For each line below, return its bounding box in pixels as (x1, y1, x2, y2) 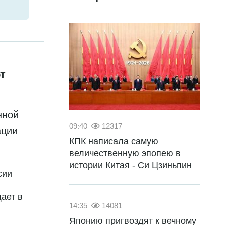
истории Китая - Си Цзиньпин (69, 160, 192, 170)
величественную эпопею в (69, 148, 181, 158)
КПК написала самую (69, 136, 158, 146)
